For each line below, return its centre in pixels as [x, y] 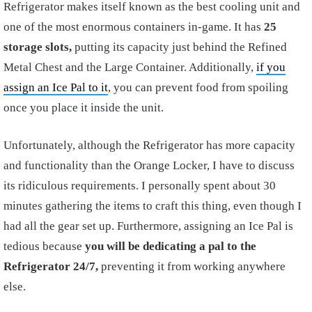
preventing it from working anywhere [192, 267]
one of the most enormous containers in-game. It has [134, 27]
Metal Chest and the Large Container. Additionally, [130, 68]
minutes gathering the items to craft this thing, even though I [153, 206]
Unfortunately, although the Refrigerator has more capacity [149, 146]
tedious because [44, 247]
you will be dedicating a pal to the [171, 247]
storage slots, [38, 47]
